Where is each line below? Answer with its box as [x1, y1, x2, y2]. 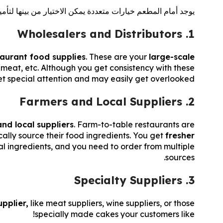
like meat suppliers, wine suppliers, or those [28, 198, 195, 208]
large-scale [149, 52, 195, 62]
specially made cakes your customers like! [35, 209, 195, 219]
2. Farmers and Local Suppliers [188, 95, 195, 109]
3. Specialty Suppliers [188, 173, 195, 187]
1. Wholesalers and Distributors [188, 27, 195, 41]
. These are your [86, 52, 149, 62]
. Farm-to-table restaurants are [74, 119, 195, 129]
